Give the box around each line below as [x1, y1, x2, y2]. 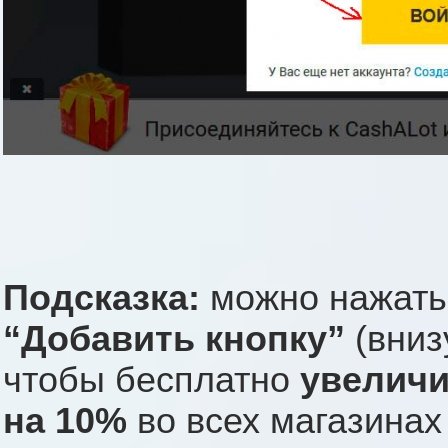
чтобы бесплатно [3, 360, 300, 401]
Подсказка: [3, 278, 200, 319]
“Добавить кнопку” [3, 319, 345, 360]
